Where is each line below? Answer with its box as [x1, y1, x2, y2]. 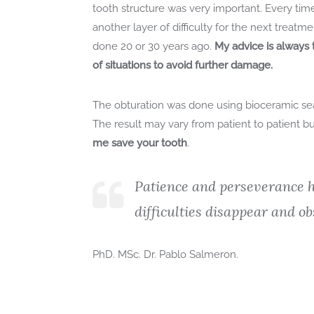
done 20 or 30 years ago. [92, 39, 214, 53]
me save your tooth [92, 136, 187, 149]
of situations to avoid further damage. [92, 58, 273, 71]
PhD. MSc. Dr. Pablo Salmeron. [92, 247, 238, 261]
